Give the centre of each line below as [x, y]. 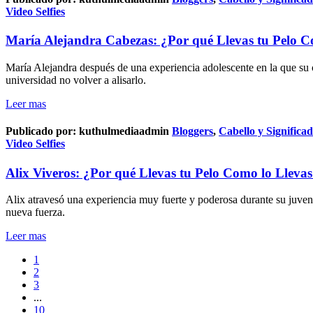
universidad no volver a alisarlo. [76, 80]
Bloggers [192, 131]
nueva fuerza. [35, 212]
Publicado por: [41, 131]
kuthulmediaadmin [124, 131]
